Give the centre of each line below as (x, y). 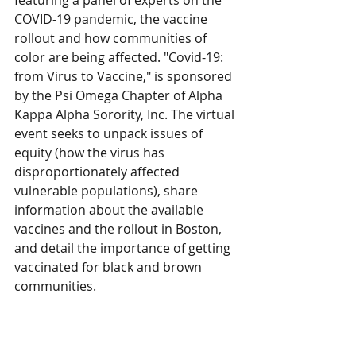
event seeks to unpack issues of (110, 133)
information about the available (110, 210)
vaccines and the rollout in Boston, (120, 229)
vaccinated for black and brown (110, 267)
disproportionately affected (99, 172)
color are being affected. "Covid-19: (120, 57)
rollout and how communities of (112, 38)
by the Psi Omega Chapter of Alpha (120, 95)
